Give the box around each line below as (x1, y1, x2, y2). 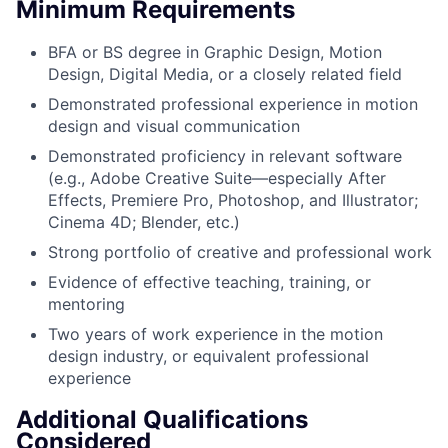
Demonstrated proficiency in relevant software (48, 145, 402, 166)
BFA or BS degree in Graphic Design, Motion (48, 41, 382, 62)
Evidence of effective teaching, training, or (48, 271, 371, 292)
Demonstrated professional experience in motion (48, 93, 418, 114)
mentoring (48, 293, 125, 314)
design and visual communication (48, 115, 300, 136)
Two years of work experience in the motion (48, 323, 383, 344)
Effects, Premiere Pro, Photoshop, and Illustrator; (48, 189, 418, 210)
